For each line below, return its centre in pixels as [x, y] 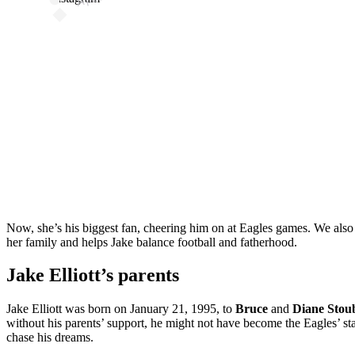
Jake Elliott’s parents [93, 275]
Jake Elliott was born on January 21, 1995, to [121, 309]
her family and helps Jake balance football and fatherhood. [152, 242]
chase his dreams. [50, 338]
